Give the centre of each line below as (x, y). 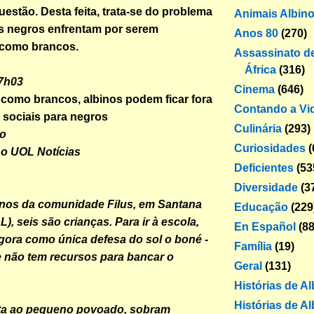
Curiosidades (270, 148)
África (260, 69)
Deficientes (264, 168)
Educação (261, 207)
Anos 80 (256, 33)
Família (253, 246)
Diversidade (266, 187)
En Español (265, 226)
